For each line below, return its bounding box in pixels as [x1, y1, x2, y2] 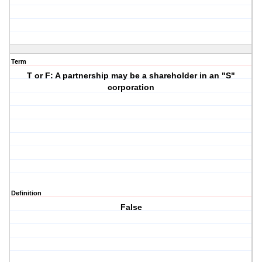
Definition [11, 189, 42, 197]
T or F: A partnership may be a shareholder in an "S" [27, 71, 236, 81]
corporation [108, 82, 155, 92]
